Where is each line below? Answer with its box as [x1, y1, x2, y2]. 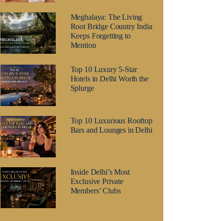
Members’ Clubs [70, 186, 121, 195]
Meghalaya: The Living [70, 13, 143, 22]
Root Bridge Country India [70, 22, 152, 31]
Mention [70, 41, 96, 50]
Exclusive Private [70, 177, 123, 185]
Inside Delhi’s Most [70, 167, 130, 176]
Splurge [70, 84, 94, 93]
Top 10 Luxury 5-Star [70, 65, 137, 74]
